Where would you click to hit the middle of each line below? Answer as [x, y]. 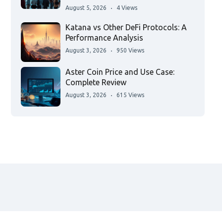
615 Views [130, 95]
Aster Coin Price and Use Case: [120, 72]
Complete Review [96, 83]
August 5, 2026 [86, 8]
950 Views [130, 51]
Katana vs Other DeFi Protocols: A [126, 28]
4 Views [127, 8]
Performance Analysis [104, 38]
